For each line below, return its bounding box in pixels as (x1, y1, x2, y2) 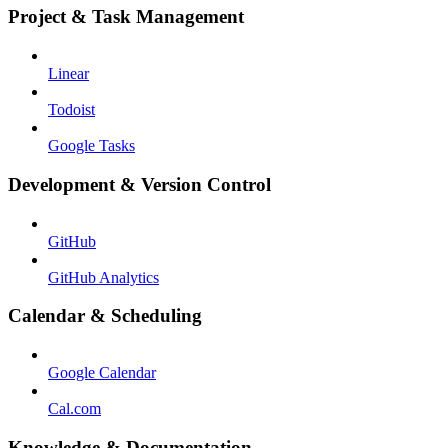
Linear (48, 65, 89, 83)
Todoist (48, 101, 95, 119)
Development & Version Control (8, 173, 271, 195)
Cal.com (48, 400, 101, 417)
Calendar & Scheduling (8, 305, 202, 327)
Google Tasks (48, 137, 135, 155)
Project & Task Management (8, 6, 244, 28)
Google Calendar (48, 364, 156, 381)
